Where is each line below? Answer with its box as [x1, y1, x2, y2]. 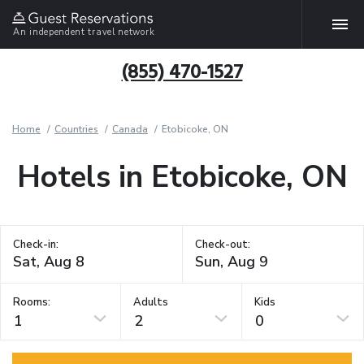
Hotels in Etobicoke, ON [16, 157, 348, 197]
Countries [54, 123, 98, 136]
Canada [112, 123, 148, 136]
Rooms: [13, 294, 50, 310]
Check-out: [194, 237, 250, 252]
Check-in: [13, 237, 58, 252]
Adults [133, 294, 169, 310]
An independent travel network [13, 25, 155, 38]
